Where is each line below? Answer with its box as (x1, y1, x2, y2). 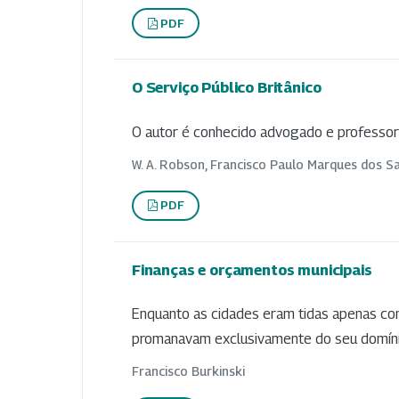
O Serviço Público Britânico (132, 78, 322, 97)
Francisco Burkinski (132, 363, 245, 379)
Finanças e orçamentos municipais (132, 260, 372, 279)
